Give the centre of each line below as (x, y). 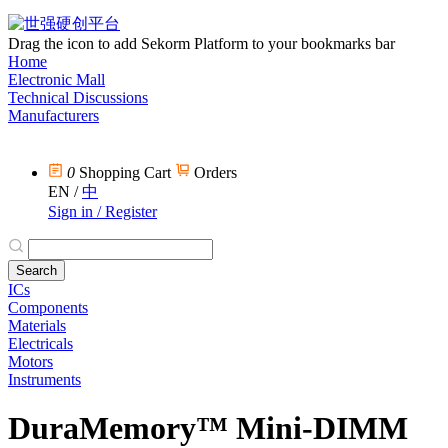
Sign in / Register (102, 211)
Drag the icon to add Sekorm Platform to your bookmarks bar (201, 43)
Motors (30, 361)
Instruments (44, 379)
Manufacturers (53, 115)
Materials (37, 325)
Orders (213, 172)
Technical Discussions (78, 97)
